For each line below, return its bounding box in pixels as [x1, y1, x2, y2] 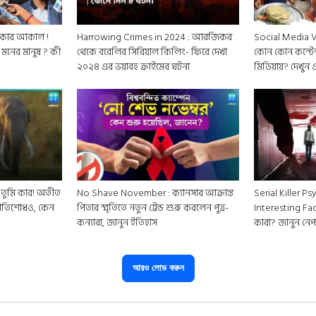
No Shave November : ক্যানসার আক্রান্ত [76, 184, 233, 201]
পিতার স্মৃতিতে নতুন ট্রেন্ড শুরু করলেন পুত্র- [76, 199, 229, 216]
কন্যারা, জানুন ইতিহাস [76, 214, 157, 231]
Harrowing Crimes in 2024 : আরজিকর [76, 29, 232, 45]
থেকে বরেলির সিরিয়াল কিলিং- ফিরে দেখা [76, 44, 227, 60]
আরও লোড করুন [132, 262, 184, 274]
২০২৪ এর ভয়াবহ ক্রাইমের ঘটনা [76, 59, 190, 75]
